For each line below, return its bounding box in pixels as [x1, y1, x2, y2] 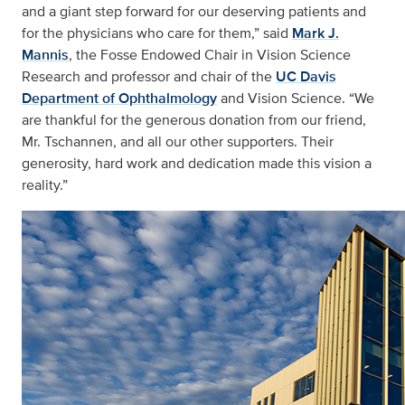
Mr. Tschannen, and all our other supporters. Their [22, 131, 334, 153]
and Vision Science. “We [217, 88, 374, 109]
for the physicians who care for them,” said [22, 23, 292, 44]
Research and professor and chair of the [22, 66, 276, 88]
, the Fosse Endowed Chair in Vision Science [69, 44, 351, 66]
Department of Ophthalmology [22, 88, 217, 109]
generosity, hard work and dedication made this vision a [22, 153, 372, 174]
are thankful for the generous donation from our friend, [22, 109, 366, 131]
